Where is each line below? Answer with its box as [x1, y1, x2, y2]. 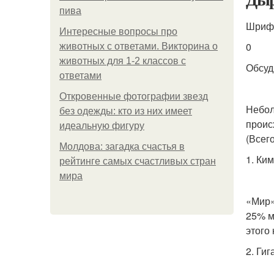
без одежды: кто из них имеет [59, 106, 192, 116]
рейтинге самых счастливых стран [59, 156, 216, 166]
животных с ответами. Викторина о [59, 41, 218, 51]
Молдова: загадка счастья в [59, 141, 185, 152]
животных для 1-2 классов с [59, 56, 186, 66]
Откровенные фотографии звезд [59, 91, 208, 102]
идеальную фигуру [59, 120, 144, 131]
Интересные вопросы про [59, 26, 177, 37]
